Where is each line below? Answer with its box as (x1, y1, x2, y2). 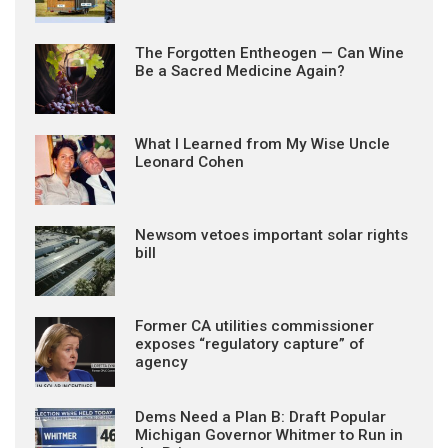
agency (135, 353, 188, 371)
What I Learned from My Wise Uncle (135, 135, 390, 153)
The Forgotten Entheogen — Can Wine (135, 44, 404, 62)
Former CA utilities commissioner (135, 317, 374, 335)
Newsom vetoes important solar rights (135, 226, 408, 244)
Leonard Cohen (135, 153, 244, 171)
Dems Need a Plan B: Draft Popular (135, 408, 386, 426)
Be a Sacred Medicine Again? (135, 62, 345, 80)
